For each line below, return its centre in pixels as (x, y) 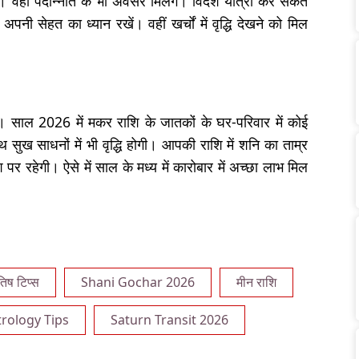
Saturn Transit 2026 (169, 320)
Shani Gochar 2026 (138, 282)
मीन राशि (256, 282)
